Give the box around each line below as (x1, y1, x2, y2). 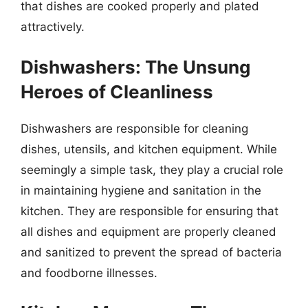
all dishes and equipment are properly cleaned (21, 224, 276, 239)
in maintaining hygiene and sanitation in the (21, 183, 261, 197)
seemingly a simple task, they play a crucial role (21, 162, 283, 177)
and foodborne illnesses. (21, 265, 157, 280)
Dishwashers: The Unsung (21, 56, 250, 78)
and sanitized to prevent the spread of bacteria (21, 245, 282, 259)
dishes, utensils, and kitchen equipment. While (21, 142, 277, 156)
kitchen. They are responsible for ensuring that (21, 203, 278, 218)
